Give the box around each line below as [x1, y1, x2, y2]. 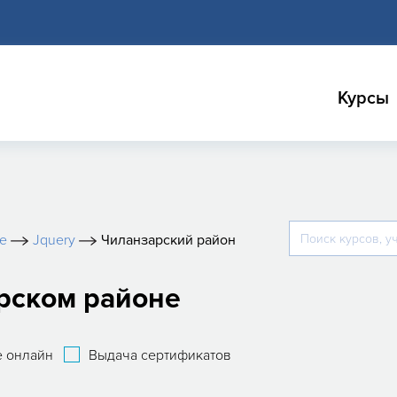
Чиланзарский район [101, 231, 236, 249]
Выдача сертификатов [89, 346, 231, 364]
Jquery [33, 231, 75, 249]
